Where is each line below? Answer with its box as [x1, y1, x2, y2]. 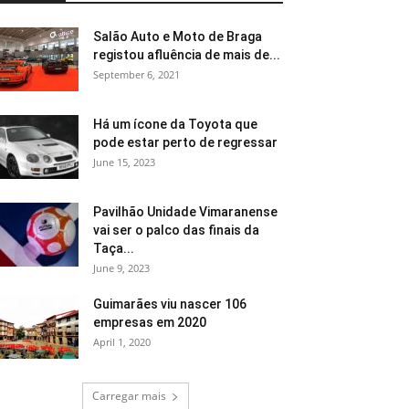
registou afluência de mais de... [93, 47, 280, 62]
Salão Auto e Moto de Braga [93, 29, 262, 44]
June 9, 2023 [93, 261, 150, 275]
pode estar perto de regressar [93, 135, 278, 150]
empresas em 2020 [93, 315, 206, 330]
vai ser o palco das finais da [93, 223, 259, 237]
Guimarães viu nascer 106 [93, 297, 246, 311]
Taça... [93, 241, 134, 256]
